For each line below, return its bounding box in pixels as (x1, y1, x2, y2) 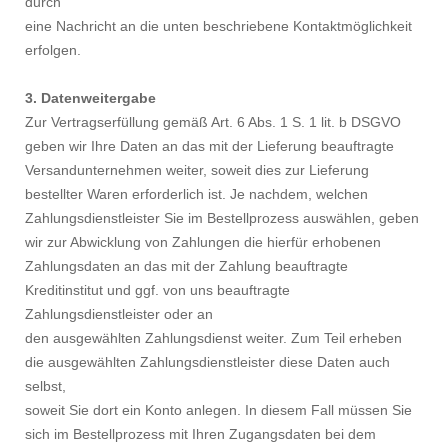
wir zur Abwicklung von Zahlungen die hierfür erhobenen (25, 234, 381, 251)
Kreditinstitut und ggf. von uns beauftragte (25, 282, 290, 299)
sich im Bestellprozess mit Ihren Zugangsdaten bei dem (25, 426, 376, 443)
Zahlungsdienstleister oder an (25, 306, 213, 323)
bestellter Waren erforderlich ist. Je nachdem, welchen (25, 186, 368, 203)
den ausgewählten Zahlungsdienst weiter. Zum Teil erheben (25, 330, 402, 347)
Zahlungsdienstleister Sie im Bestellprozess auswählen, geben (25, 210, 419, 227)
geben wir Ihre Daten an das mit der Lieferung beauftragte (25, 138, 394, 155)
